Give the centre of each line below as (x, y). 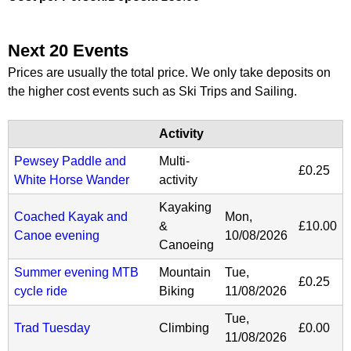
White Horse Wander (72, 179)
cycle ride (41, 291)
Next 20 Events (68, 50)
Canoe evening (57, 235)
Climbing (184, 327)
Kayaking (185, 207)
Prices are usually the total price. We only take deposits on (169, 72)
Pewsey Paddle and (70, 161)
